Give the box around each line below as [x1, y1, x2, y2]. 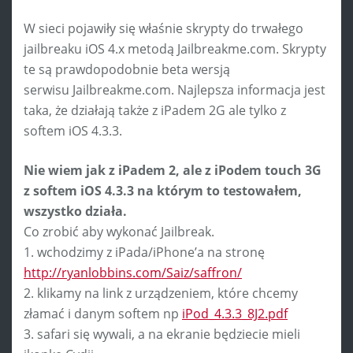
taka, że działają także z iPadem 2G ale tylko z [24, 101, 286, 119]
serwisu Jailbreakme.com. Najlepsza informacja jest [24, 80, 325, 98]
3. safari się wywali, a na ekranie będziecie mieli [24, 325, 300, 343]
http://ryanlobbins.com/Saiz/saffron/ [24, 263, 242, 281]
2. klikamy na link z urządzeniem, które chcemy [24, 284, 298, 302]
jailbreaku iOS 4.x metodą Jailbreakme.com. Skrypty [24, 39, 326, 58]
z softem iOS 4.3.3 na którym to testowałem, [24, 181, 302, 199]
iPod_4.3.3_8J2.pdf [182, 304, 288, 322]
